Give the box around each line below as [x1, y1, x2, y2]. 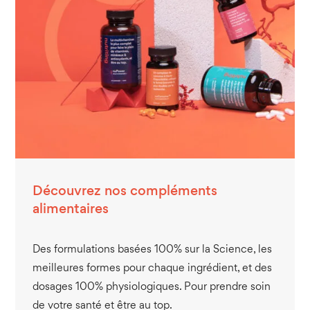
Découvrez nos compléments [33, 184, 218, 199]
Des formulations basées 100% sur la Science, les [33, 244, 273, 255]
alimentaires [33, 202, 109, 217]
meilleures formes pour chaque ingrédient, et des [33, 263, 273, 274]
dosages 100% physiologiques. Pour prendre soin [33, 282, 271, 293]
